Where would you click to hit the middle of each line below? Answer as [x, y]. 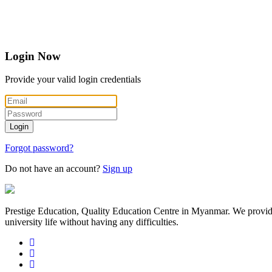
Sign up [117, 169]
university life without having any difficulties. [92, 222]
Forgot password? [39, 148]
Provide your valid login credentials [73, 80]
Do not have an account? [54, 169]
